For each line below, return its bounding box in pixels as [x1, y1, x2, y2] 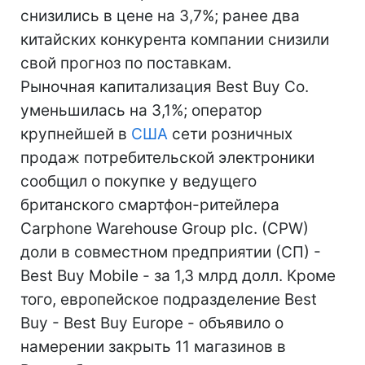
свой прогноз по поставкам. [20, 54, 231, 73]
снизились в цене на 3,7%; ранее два [20, 7, 300, 25]
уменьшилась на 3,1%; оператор [20, 101, 262, 120]
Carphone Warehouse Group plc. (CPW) [20, 219, 309, 238]
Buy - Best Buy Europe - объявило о [20, 314, 284, 332]
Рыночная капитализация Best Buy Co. [20, 77, 309, 96]
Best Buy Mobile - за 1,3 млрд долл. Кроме [20, 266, 336, 285]
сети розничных [168, 125, 292, 143]
